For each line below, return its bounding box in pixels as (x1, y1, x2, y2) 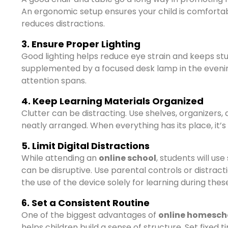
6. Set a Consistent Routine (21, 196, 150, 209)
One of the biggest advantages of (21, 209, 158, 221)
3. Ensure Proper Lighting (21, 38, 140, 50)
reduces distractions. (21, 18, 105, 30)
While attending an (21, 152, 99, 164)
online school (99, 152, 156, 164)
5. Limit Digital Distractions (21, 139, 150, 152)
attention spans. (21, 75, 87, 87)
